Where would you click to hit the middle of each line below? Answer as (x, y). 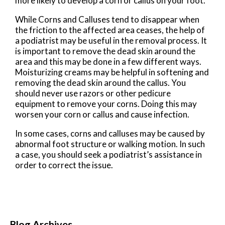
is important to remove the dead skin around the (105, 51)
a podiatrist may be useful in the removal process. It (111, 41)
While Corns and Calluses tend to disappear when (107, 20)
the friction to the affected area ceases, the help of (110, 30)
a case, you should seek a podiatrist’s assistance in (108, 155)
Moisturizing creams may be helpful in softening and (112, 72)
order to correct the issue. (64, 165)
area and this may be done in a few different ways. (108, 62)
